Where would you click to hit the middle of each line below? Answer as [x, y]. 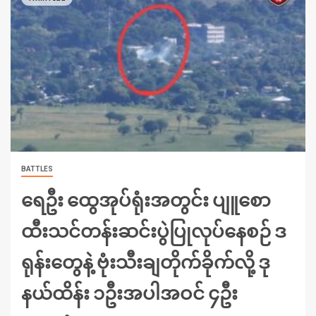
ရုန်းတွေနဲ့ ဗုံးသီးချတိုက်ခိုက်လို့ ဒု [146, 262]
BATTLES [37, 169]
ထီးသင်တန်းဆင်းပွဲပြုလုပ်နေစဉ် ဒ [154, 231]
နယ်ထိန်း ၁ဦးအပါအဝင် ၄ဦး [129, 293]
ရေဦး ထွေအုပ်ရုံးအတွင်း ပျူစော [146, 200]
